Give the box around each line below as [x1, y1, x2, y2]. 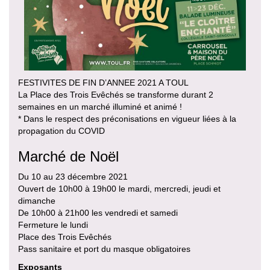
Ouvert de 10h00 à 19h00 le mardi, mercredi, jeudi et [18, 184, 221, 194]
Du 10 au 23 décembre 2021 [18, 172, 128, 182]
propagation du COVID [18, 126, 105, 136]
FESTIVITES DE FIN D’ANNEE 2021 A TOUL [18, 78, 189, 88]
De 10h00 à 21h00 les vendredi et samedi [18, 208, 178, 218]
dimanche [18, 196, 55, 206]
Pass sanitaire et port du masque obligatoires [18, 244, 190, 254]
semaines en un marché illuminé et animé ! [18, 102, 182, 112]
